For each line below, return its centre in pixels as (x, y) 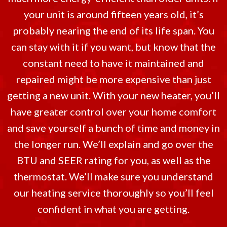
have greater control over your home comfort (113, 111)
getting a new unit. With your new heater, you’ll (113, 95)
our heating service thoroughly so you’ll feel (113, 193)
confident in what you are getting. (113, 209)
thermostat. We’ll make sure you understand (113, 176)
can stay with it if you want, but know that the (113, 47)
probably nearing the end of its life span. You (113, 30)
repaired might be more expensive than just (113, 79)
